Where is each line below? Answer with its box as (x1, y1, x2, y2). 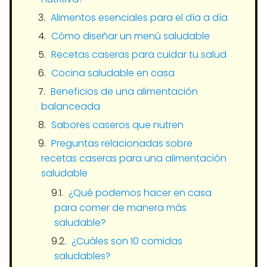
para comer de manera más (54, 200, 187, 215)
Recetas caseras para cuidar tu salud (51, 47, 226, 61)
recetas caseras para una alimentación (41, 151, 226, 165)
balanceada (41, 99, 100, 113)
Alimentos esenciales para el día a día (51, 10, 228, 24)
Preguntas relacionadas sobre (51, 136, 193, 150)
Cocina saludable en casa (51, 66, 175, 80)
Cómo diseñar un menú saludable (51, 29, 210, 43)
